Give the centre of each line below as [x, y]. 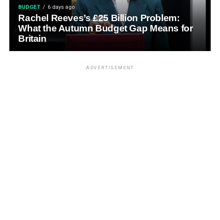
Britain [32, 39]
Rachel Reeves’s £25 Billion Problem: [99, 18]
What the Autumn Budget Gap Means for [106, 28]
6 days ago [61, 7]
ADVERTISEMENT [110, 68]
